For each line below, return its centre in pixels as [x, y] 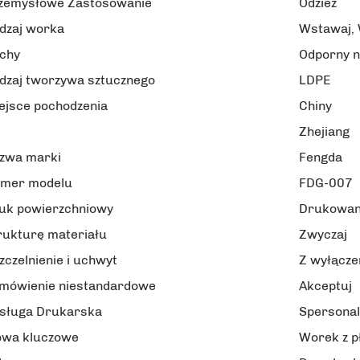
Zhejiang [324, 131]
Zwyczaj [323, 234]
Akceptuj [325, 285]
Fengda [321, 157]
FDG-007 [326, 182]
